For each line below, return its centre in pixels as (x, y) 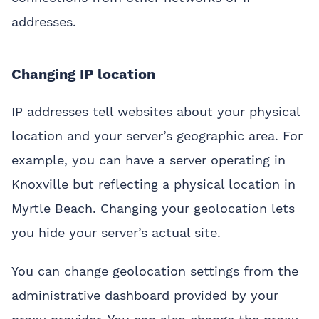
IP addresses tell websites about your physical (156, 112)
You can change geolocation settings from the (155, 271)
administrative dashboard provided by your (145, 296)
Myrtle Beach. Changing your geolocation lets (153, 209)
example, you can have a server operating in (148, 160)
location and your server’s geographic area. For (157, 136)
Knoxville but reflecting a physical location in (153, 184)
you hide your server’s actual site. (116, 233)
